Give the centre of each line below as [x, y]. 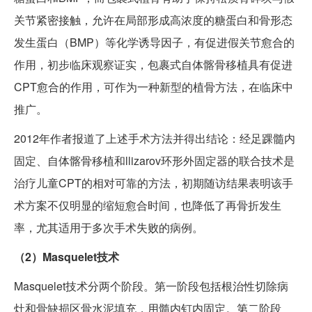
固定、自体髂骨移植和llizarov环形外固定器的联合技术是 [154, 161]
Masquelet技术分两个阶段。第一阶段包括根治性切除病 [151, 286]
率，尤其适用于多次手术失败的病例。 [109, 228]
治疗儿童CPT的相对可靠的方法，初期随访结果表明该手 [154, 183]
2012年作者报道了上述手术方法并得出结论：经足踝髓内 [155, 139]
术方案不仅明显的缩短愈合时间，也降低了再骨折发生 [148, 205]
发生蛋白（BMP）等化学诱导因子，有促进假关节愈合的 [154, 42]
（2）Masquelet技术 [67, 257]
